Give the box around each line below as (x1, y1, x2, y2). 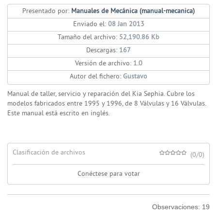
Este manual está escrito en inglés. (7, 109, 110, 118)
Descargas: (86, 46, 117, 55)
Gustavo (123, 73, 147, 81)
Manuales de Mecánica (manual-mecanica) (71, 7, 195, 15)
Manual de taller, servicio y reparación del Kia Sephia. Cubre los (7, 90, 195, 98)
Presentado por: (22, 7, 69, 15)
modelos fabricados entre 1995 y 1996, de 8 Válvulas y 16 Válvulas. (7, 100, 206, 108)
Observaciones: (152, 203, 202, 211)
